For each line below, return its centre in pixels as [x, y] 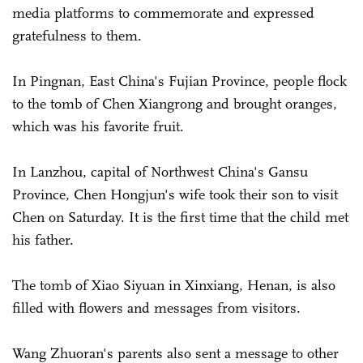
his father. [43, 239]
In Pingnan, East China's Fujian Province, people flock [179, 81]
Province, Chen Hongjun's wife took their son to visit [175, 194]
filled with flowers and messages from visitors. [158, 307]
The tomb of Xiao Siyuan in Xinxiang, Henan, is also [174, 285]
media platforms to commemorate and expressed [163, 13]
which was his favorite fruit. [98, 126]
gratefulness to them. [77, 35]
